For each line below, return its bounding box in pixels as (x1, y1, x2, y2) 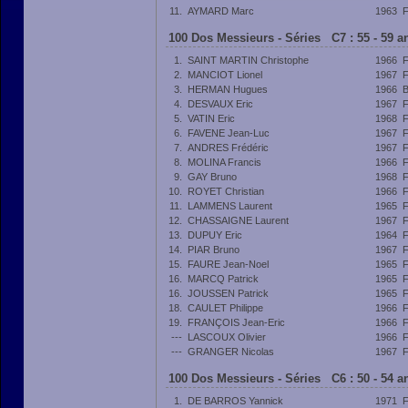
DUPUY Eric (188, 229, 242, 240)
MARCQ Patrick (188, 273, 259, 284)
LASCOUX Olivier (188, 331, 266, 342)
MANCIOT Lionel (188, 69, 262, 80)
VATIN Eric (188, 113, 235, 124)
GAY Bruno (188, 171, 237, 182)
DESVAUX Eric (188, 98, 253, 109)
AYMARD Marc (188, 5, 254, 16)
